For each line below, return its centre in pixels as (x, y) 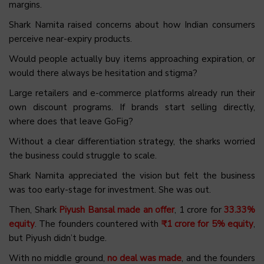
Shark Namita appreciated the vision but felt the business (132, 176)
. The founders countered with (98, 224)
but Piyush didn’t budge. (58, 238)
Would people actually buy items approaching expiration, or (132, 59)
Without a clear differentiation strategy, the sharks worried (132, 142)
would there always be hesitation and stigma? (103, 73)
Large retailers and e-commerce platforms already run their (132, 93)
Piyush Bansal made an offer (117, 210)
